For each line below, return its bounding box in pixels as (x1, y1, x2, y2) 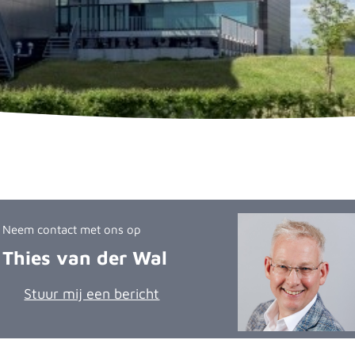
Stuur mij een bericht (24, 285, 160, 302)
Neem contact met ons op (2, 223, 141, 236)
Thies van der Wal (2, 246, 167, 269)
